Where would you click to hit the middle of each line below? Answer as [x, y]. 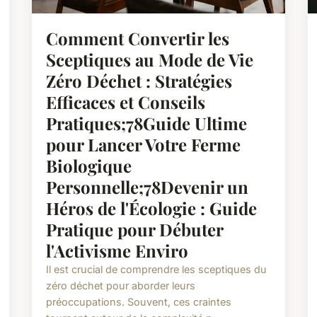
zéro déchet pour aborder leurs [121, 285]
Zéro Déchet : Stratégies [139, 80]
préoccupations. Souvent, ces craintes [139, 301]
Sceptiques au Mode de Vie [150, 59]
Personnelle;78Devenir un [148, 186]
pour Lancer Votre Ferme [144, 144]
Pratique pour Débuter [135, 229]
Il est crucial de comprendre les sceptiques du [157, 269]
